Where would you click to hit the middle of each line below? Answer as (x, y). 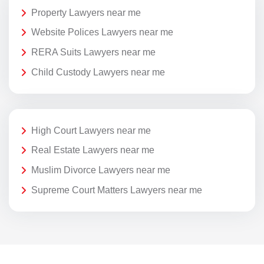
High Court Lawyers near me (91, 130)
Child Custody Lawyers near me (98, 72)
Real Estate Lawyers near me (93, 150)
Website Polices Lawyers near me (102, 32)
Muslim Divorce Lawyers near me (101, 170)
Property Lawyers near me (86, 12)
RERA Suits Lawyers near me (93, 52)
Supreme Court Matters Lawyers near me (117, 190)
